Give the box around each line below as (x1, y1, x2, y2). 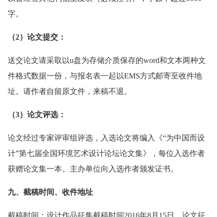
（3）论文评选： (8, 110, 66, 119)
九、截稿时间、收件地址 (8, 188, 93, 197)
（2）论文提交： (8, 33, 66, 42)
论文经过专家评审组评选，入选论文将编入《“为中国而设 (8, 134, 205, 142)
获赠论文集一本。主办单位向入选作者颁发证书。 (8, 165, 178, 173)
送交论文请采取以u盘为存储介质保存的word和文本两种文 (8, 56, 206, 65)
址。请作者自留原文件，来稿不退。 (8, 87, 132, 96)
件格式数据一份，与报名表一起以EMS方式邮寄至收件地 (8, 72, 202, 80)
